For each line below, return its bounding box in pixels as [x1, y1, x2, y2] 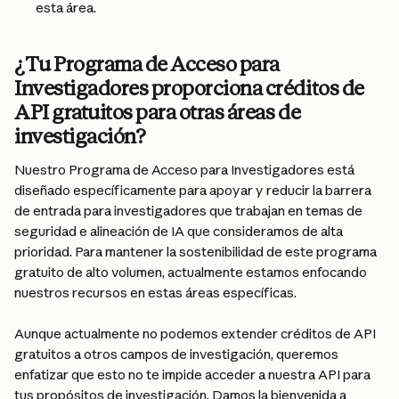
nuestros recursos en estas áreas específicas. [14, 284, 297, 301]
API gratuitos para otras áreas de [14, 100, 304, 125]
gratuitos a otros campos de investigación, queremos [14, 346, 341, 362]
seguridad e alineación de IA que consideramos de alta [14, 223, 346, 240]
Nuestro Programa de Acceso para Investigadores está [14, 161, 357, 178]
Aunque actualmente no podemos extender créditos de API [14, 325, 379, 342]
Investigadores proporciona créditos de [14, 76, 368, 101]
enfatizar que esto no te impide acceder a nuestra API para [14, 366, 373, 383]
